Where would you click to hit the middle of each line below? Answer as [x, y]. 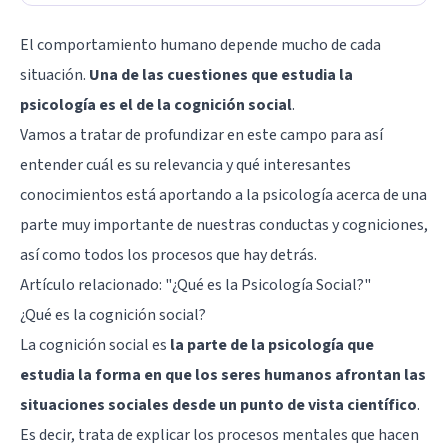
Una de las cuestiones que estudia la [221, 74]
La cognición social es [95, 344]
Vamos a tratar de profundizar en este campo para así [201, 134]
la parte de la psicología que [272, 344]
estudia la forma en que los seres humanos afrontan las [223, 374]
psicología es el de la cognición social [156, 104]
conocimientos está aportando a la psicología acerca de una [223, 194]
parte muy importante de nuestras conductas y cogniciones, [224, 224]
